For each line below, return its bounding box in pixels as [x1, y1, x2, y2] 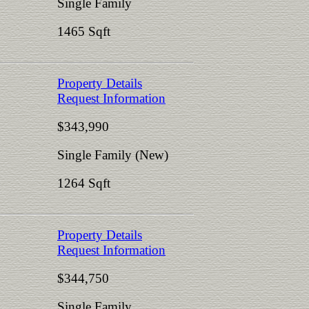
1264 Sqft [57, 176, 110, 190]
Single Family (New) [57, 148, 168, 162]
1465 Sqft [57, 24, 110, 39]
